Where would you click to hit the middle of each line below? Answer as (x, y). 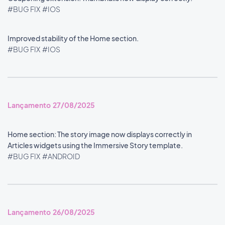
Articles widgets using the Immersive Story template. (96, 145)
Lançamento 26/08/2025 (51, 212)
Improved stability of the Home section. (74, 38)
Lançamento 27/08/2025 (51, 105)
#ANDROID (61, 156)
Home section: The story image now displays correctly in (100, 134)
